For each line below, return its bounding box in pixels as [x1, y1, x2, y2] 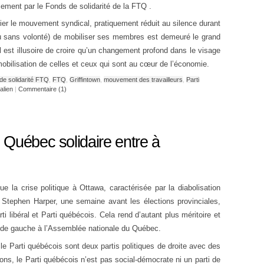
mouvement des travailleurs [104, 75, 183, 83]
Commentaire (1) [18, 85, 67, 93]
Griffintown [70, 75, 100, 83]
